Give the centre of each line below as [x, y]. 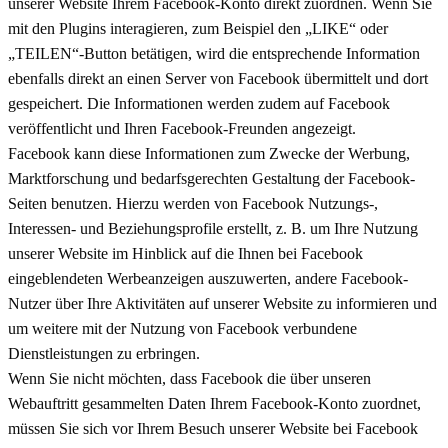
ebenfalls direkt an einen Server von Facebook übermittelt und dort [218, 78]
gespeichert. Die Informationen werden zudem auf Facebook [199, 103]
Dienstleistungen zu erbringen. [104, 353]
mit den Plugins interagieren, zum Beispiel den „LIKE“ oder [198, 28]
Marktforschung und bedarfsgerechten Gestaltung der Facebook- [211, 178]
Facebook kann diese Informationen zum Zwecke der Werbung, [209, 153]
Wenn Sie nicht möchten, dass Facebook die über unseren [189, 378]
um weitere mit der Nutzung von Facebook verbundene [182, 328]
